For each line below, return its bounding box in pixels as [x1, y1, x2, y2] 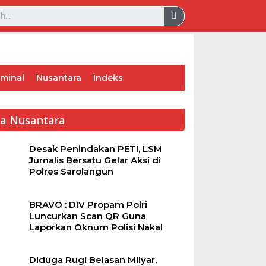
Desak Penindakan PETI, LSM [28, 143, 162, 154]
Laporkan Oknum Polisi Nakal [28, 221, 163, 233]
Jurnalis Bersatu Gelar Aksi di [28, 154, 161, 166]
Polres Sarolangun [28, 166, 113, 177]
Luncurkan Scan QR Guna [28, 210, 146, 221]
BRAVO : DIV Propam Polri [28, 198, 147, 210]
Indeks [93, 72, 123, 83]
